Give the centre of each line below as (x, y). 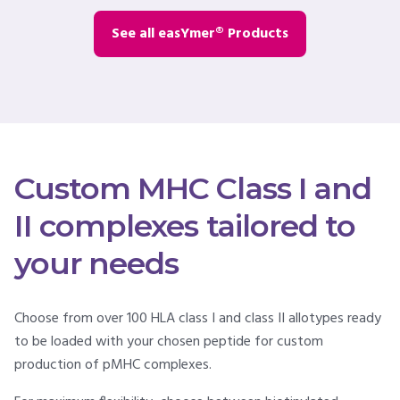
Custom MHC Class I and (193, 189)
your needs (97, 264)
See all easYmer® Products (200, 33)
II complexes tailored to (185, 226)
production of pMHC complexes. (113, 366)
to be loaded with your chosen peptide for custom (169, 342)
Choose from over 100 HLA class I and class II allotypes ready (198, 319)
